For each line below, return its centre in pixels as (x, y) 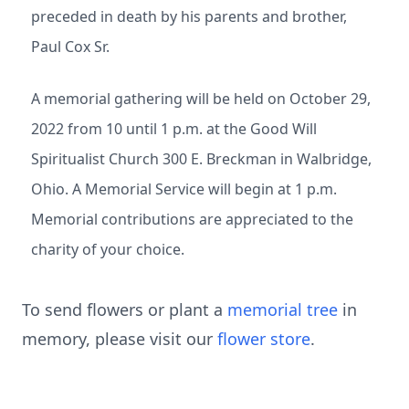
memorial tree (283, 309)
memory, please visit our (120, 339)
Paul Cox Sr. (70, 47)
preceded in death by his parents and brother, (189, 16)
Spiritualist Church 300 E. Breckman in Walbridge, (201, 159)
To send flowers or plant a (125, 309)
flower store (264, 339)
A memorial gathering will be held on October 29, (201, 99)
